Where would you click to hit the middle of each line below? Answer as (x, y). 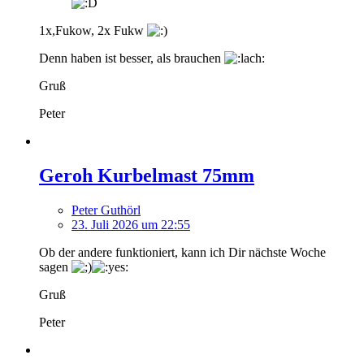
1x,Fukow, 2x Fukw (93, 31)
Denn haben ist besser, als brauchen (132, 58)
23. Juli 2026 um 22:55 (131, 225)
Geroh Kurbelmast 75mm (147, 176)
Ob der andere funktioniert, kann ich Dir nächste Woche (182, 253)
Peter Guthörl (106, 210)
